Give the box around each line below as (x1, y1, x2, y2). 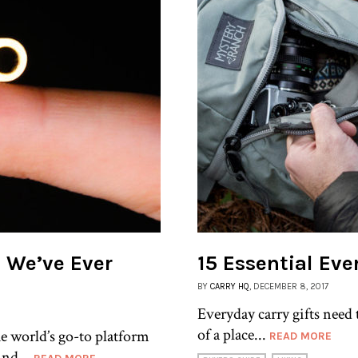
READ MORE (269, 328, 332, 343)
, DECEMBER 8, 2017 (249, 280, 328, 292)
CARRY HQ (210, 280, 249, 292)
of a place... (197, 324, 269, 345)
